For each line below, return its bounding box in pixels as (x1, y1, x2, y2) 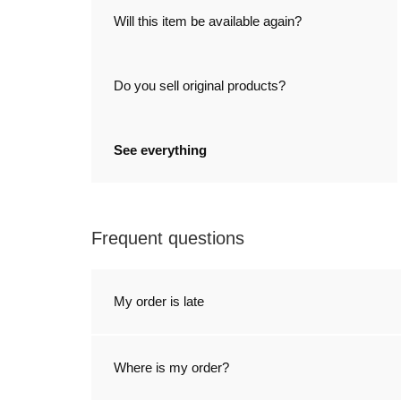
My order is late (114, 294, 204, 310)
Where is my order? (114, 360, 229, 376)
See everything (114, 142, 207, 158)
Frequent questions (91, 228, 244, 249)
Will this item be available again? (114, 13, 302, 30)
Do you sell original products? (114, 78, 286, 94)
